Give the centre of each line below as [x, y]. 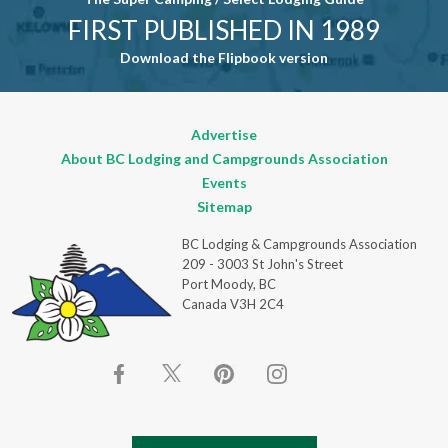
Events [224, 182]
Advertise [224, 134]
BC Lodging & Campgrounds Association [299, 244]
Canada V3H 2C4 [232, 304]
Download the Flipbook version [224, 57]
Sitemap [224, 206]
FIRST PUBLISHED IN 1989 [224, 30]
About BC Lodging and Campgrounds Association [224, 158]
